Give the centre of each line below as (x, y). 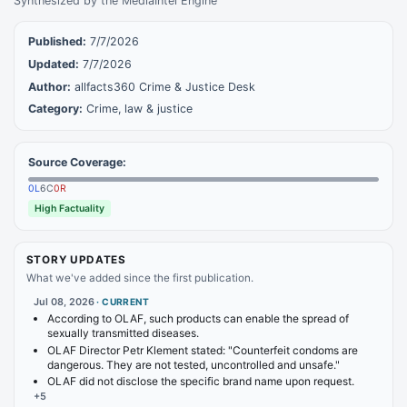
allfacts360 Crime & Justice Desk (165, 86)
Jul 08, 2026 (64, 303)
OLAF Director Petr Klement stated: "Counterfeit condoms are (203, 350)
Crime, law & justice (139, 109)
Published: (57, 42)
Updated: (54, 64)
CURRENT (126, 302)
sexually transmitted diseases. (123, 333)
